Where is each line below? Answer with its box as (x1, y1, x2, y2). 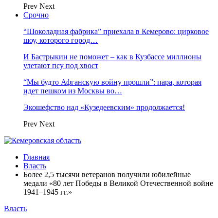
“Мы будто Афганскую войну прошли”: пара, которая (23, 78, 201, 86)
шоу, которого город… (23, 36, 98, 44)
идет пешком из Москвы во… (23, 87, 122, 95)
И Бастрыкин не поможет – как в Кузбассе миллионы (23, 53, 201, 61)
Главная (23, 153, 50, 161)
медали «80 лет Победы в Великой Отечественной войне (23, 179, 213, 187)
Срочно (23, 11, 49, 19)
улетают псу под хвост (23, 61, 98, 70)
